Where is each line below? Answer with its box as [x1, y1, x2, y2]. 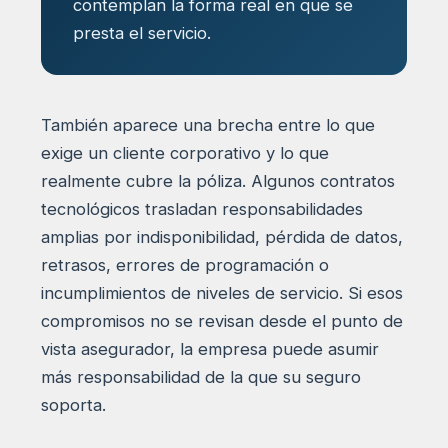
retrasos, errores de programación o [40, 254, 329, 275]
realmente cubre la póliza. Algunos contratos [40, 170, 395, 191]
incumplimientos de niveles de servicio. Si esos [40, 282, 403, 303]
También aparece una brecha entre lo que [40, 114, 375, 135]
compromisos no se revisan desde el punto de [40, 310, 403, 331]
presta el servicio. [72, 22, 211, 43]
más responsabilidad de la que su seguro [40, 366, 361, 387]
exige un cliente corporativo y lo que [40, 142, 329, 163]
